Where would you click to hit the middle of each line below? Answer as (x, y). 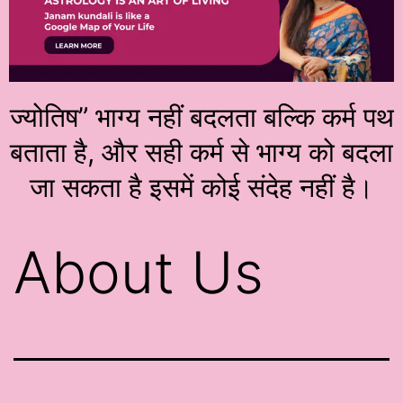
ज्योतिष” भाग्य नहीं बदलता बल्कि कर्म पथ (201, 116)
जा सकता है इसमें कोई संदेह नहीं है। (201, 187)
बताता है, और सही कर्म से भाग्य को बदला (201, 152)
